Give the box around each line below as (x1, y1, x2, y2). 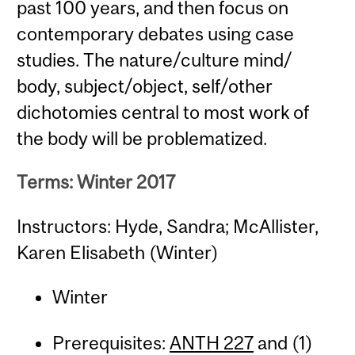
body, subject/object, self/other (17, 75, 273, 97)
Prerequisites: (52, 331, 170, 353)
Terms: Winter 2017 (17, 171, 176, 193)
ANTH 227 (169, 331, 254, 353)
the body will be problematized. (17, 128, 268, 150)
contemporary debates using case (17, 23, 295, 45)
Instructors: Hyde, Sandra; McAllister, (17, 215, 319, 237)
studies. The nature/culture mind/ (17, 49, 292, 71)
